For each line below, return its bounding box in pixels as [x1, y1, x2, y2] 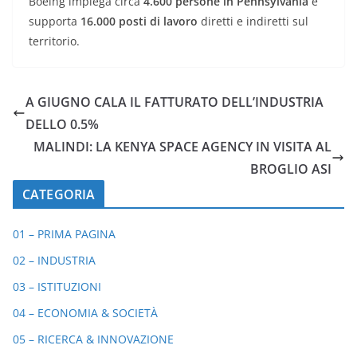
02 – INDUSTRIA [13, 253, 96, 269]
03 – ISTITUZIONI [13, 279, 101, 295]
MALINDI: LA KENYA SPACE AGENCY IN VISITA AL [33, 138, 331, 156]
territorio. [29, 33, 80, 49]
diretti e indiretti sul [198, 14, 308, 29]
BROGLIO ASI [250, 160, 331, 178]
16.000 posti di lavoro [80, 14, 198, 29]
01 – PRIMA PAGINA [13, 226, 116, 242]
